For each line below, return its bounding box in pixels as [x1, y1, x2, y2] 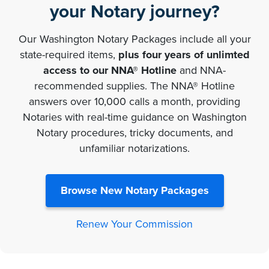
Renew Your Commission [76, 217, 193, 231]
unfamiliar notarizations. [79, 141, 190, 155]
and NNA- [177, 63, 226, 77]
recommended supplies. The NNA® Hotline [34, 79, 235, 92]
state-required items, [19, 47, 118, 61]
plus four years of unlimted [118, 47, 250, 61]
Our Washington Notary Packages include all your [18, 32, 251, 46]
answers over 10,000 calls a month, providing [29, 94, 240, 108]
